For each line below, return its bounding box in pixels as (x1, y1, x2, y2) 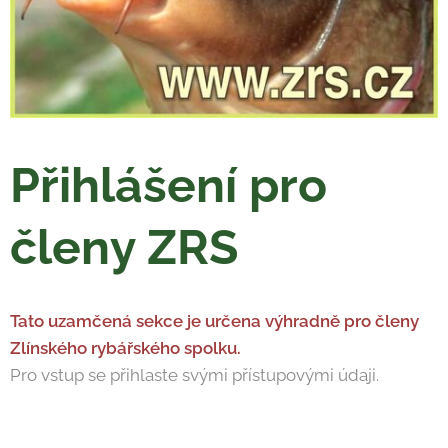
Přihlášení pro (10, 157, 327, 214)
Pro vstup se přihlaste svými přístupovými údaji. (10, 365, 379, 386)
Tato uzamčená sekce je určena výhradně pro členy (10, 311, 419, 332)
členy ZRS (10, 219, 238, 276)
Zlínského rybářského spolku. (10, 338, 241, 359)
